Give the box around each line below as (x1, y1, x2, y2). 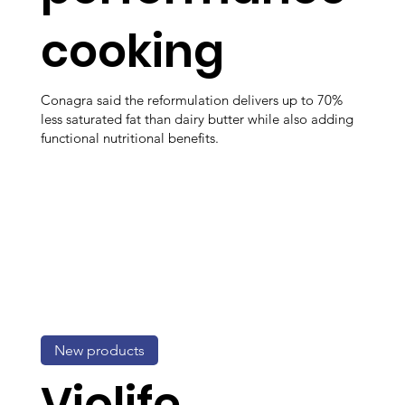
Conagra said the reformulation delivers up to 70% (41, 91, 343, 109)
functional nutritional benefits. (41, 129, 219, 147)
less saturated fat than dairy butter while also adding (41, 110, 353, 128)
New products (54, 341, 145, 359)
